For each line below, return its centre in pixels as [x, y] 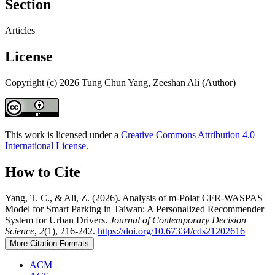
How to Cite [43, 172]
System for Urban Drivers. [57, 220]
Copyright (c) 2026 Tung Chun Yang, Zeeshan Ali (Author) [120, 82]
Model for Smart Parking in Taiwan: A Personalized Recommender [134, 209]
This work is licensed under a [63, 134]
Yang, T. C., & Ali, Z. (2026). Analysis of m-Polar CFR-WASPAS [134, 198]
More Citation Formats [49, 243]
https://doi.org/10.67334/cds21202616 [171, 231]
